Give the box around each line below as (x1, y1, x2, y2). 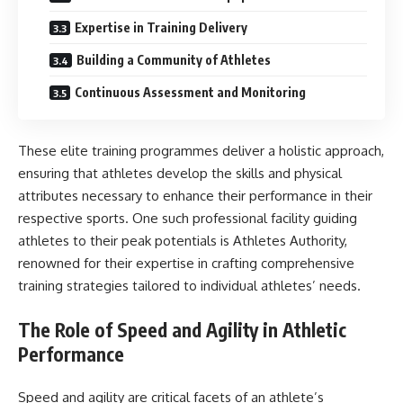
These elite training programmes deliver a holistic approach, (18, 142, 384, 159)
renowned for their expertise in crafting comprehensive (18, 255, 354, 272)
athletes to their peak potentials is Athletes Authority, (18, 232, 347, 249)
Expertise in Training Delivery (75, 19, 247, 35)
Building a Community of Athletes (76, 51, 271, 67)
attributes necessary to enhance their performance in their (18, 187, 372, 204)
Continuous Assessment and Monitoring (75, 84, 306, 100)
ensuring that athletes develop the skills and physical (18, 165, 342, 182)
